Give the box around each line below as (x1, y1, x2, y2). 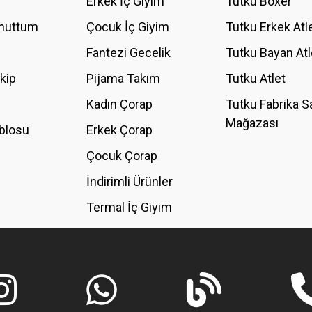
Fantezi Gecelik (86, 45, 171, 60)
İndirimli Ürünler (86, 173, 173, 189)
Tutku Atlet (226, 70, 286, 86)
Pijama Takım (86, 70, 160, 86)
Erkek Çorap (86, 122, 153, 137)
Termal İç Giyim (86, 199, 172, 214)
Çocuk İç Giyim (86, 19, 169, 34)
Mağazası (226, 115, 279, 130)
